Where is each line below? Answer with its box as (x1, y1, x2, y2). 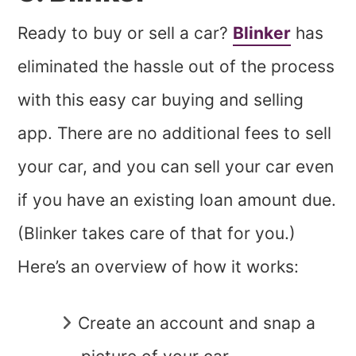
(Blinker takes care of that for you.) (17, 222, 296, 243)
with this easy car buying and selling (17, 89, 304, 110)
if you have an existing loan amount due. (17, 189, 337, 210)
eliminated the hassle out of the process (17, 56, 335, 76)
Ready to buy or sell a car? (17, 22, 234, 43)
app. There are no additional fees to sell (17, 122, 332, 143)
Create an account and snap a (78, 312, 316, 333)
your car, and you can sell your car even (17, 156, 335, 176)
